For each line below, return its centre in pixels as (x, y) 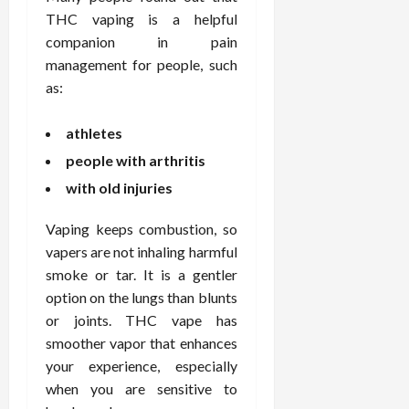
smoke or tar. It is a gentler (142, 274)
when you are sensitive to (142, 388)
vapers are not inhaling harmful (142, 251)
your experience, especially (142, 365)
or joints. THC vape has (142, 320)
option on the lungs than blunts (142, 297)
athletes (94, 132)
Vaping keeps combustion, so (142, 228)
